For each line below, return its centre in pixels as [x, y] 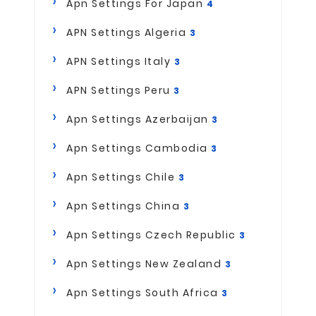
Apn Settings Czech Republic [153, 235]
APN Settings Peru [120, 91]
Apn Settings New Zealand [146, 264]
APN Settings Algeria [128, 33]
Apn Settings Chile [122, 177]
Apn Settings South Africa [144, 293]
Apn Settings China [125, 206]
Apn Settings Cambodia [139, 148]
